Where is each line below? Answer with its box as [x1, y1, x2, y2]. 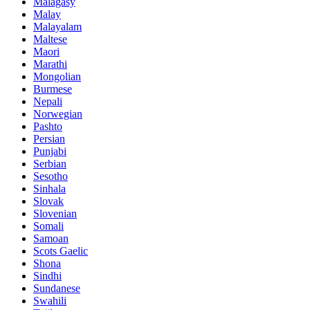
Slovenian [33, 208, 77, 220]
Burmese [33, 83, 72, 95]
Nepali [33, 95, 62, 108]
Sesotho [33, 170, 68, 183]
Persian [33, 133, 65, 145]
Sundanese [33, 282, 80, 295]
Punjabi [33, 145, 66, 158]
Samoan [33, 232, 69, 245]
